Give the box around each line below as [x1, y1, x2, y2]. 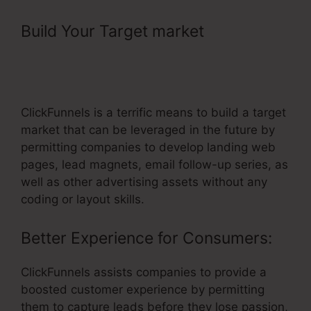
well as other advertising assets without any [21, 175, 267, 190]
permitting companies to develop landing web [21, 140, 276, 155]
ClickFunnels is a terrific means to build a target [21, 106, 286, 120]
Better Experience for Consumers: [21, 228, 272, 248]
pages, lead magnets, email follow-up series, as [21, 158, 288, 172]
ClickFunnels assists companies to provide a [21, 264, 267, 279]
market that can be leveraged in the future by [21, 123, 275, 137]
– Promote [208, 22, 285, 42]
